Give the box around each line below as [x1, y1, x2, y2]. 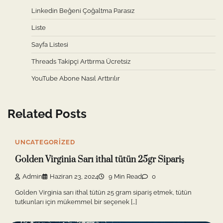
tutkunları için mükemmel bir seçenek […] [15, 198, 137, 206]
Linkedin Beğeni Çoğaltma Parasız [31, 6, 134, 14]
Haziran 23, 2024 [50, 173, 99, 181]
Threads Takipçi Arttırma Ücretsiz [31, 57, 130, 65]
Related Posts [7, 106, 87, 121]
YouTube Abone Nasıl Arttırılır [31, 74, 120, 82]
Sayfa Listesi [31, 40, 68, 48]
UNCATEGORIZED [15, 138, 75, 146]
